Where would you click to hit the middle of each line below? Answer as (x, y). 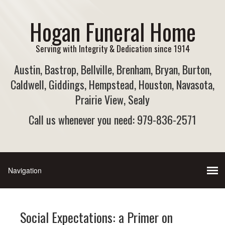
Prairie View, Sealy (113, 99)
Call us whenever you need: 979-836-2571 (113, 120)
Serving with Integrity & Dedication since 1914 (113, 48)
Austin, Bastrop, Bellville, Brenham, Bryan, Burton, (113, 69)
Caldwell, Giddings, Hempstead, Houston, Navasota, (113, 84)
